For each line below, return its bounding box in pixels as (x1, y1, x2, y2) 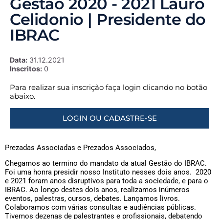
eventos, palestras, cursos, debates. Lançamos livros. (5, 194, 180, 203)
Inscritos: (10, 65, 42, 73)
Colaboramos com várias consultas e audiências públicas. (5, 203, 196, 212)
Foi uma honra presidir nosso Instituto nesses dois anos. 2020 (5, 168, 211, 177)
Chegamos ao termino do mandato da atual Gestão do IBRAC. (5, 159, 207, 168)
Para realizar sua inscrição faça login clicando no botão (10, 83, 207, 92)
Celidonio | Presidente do (10, 10, 206, 29)
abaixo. (10, 91, 35, 101)
